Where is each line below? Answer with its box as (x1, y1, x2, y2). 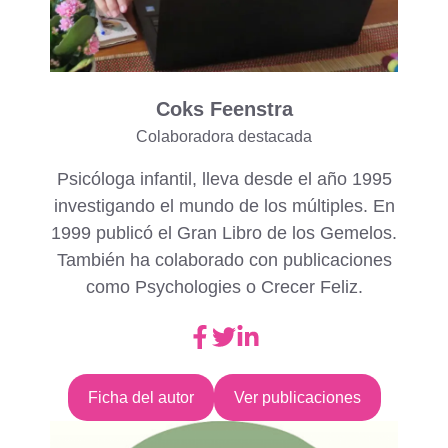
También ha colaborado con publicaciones (56, 249, 392, 270)
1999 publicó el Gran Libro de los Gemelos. (51, 222, 397, 243)
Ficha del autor (87, 388, 194, 406)
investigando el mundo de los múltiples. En (53, 195, 395, 216)
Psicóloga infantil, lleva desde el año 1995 (56, 168, 392, 189)
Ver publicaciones (233, 388, 361, 406)
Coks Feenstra (155, 97, 293, 120)
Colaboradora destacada (136, 127, 312, 145)
